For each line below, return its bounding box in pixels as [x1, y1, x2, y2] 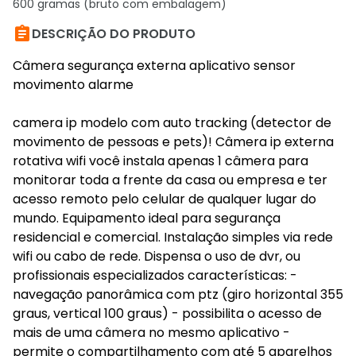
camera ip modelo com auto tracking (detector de [13, 114, 331, 132]
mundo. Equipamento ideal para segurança [13, 209, 281, 227]
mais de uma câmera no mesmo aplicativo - [13, 323, 290, 342]
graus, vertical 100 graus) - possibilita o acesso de [13, 304, 322, 323]
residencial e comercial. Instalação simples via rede [13, 228, 333, 246]
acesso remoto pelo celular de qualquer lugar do [13, 190, 316, 208]
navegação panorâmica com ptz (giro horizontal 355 [13, 285, 343, 304]
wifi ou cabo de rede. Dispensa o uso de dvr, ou [13, 247, 300, 265]
